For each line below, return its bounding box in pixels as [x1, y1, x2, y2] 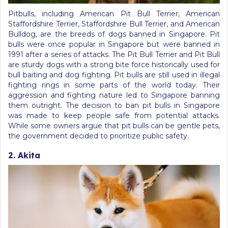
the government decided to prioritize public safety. [8, 131, 189, 140]
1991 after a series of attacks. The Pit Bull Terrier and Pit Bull [8, 50, 220, 59]
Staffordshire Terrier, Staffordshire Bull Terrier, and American [8, 19, 220, 28]
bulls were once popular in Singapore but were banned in [8, 40, 220, 49]
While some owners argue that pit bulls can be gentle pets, [8, 121, 220, 130]
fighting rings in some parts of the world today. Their [8, 80, 220, 90]
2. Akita [8, 150, 40, 160]
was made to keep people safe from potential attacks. [8, 111, 220, 120]
